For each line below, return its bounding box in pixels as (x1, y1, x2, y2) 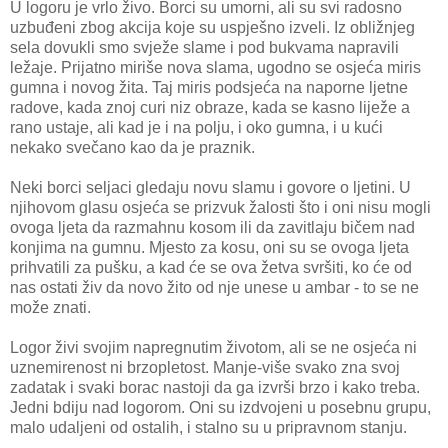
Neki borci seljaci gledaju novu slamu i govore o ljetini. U (10, 179, 411, 197)
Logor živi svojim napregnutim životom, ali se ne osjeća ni (10, 339, 417, 357)
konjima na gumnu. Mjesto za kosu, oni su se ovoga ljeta (10, 239, 409, 257)
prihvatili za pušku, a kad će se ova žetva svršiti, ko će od (10, 259, 412, 277)
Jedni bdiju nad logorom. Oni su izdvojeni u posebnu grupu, (10, 399, 431, 417)
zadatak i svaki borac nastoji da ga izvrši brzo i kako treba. (10, 379, 420, 397)
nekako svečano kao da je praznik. (10, 139, 255, 157)
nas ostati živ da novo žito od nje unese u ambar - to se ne (10, 279, 419, 297)
